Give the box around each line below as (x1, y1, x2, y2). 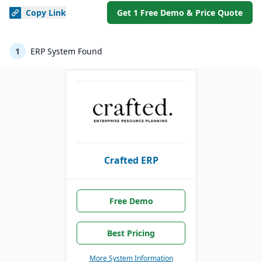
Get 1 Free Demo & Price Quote (117, 7, 243, 18)
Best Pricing (107, 227, 155, 239)
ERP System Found (28, 45, 102, 57)
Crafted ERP (104, 154, 158, 167)
